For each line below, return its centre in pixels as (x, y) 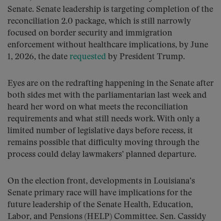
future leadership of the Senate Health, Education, (100, 205)
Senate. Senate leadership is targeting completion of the (110, 10)
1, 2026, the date (38, 57)
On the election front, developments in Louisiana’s (101, 181)
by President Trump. (146, 57)
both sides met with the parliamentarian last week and (107, 95)
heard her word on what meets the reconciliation (98, 107)
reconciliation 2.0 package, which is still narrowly (99, 21)
